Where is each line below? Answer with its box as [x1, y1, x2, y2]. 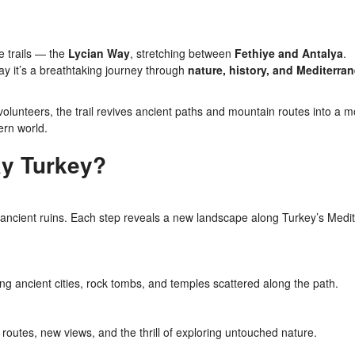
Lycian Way [68, 45, 130, 61]
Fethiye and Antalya [235, 45, 343, 61]
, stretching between [130, 45, 235, 61]
